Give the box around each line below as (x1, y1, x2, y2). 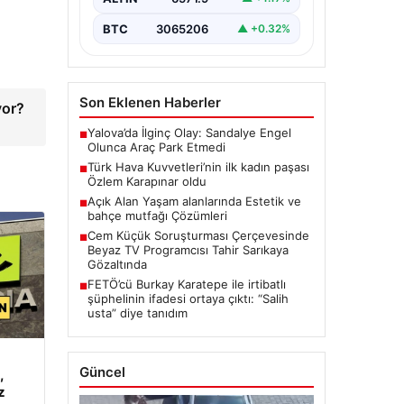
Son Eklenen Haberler (78, 93, 221, 111)
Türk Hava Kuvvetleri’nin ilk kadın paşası (87, 159, 309, 174)
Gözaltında (87, 256, 147, 271)
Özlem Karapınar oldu (87, 173, 207, 188)
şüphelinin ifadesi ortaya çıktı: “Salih (87, 290, 289, 306)
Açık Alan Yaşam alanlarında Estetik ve (87, 193, 301, 208)
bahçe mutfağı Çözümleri (87, 207, 227, 223)
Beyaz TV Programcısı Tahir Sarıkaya (87, 242, 289, 257)
